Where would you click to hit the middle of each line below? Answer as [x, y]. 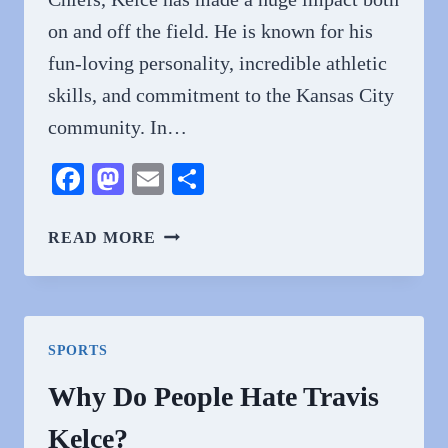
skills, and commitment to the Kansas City [221, 95]
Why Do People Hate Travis [213, 396]
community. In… [117, 127]
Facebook [146, 179]
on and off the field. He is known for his [210, 31]
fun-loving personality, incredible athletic [217, 63]
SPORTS [78, 350]
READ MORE [102, 237]
